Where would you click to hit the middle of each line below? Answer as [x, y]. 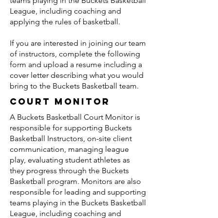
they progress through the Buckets [69, 171]
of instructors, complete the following [75, 54]
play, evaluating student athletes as [70, 160]
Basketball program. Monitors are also [75, 181]
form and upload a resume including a [76, 64]
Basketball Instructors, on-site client [71, 138]
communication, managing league [69, 149]
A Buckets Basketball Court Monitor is [75, 117]
